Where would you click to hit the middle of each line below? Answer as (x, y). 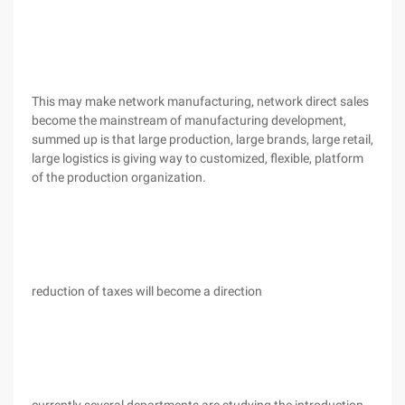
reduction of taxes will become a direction (147, 291)
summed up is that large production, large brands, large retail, (202, 139)
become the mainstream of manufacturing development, (189, 120)
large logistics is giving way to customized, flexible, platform (198, 158)
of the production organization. (119, 177)
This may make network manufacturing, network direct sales (200, 101)
